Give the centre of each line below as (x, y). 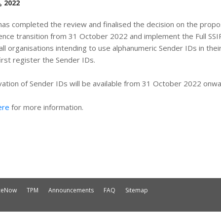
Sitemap (137, 190)
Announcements (71, 190)
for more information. (46, 107)
